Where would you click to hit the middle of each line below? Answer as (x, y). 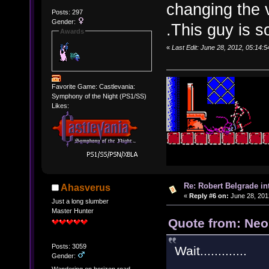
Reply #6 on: (209, 195)
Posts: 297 (67, 12)
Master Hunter (72, 210)
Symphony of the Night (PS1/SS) (99, 96)
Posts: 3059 (69, 246)
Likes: (60, 106)
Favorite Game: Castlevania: (93, 87)
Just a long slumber (80, 201)
